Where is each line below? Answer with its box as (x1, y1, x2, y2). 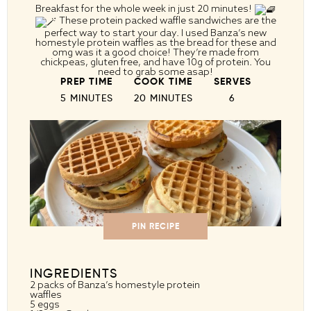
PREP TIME (60, 74, 112, 87)
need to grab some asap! (98, 65, 213, 78)
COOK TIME (134, 74, 192, 87)
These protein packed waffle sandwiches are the (56, 14, 276, 27)
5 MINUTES (60, 91, 113, 103)
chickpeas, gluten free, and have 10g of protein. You (40, 55, 271, 68)
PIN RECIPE (131, 220, 180, 231)
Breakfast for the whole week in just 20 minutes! (35, 2, 254, 15)
